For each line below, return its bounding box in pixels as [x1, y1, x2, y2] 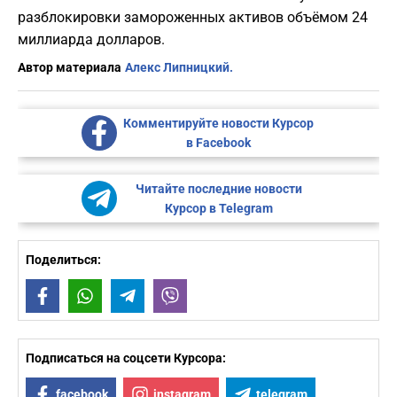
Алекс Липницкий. [125, 60, 233, 75]
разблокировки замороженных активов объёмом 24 [18, 9, 368, 27]
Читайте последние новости [135, 182, 302, 197]
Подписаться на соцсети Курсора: [26, 351, 226, 366]
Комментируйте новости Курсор [123, 116, 314, 131]
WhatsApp [101, 289, 159, 304]
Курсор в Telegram [164, 201, 273, 216]
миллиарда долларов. [18, 31, 165, 49]
